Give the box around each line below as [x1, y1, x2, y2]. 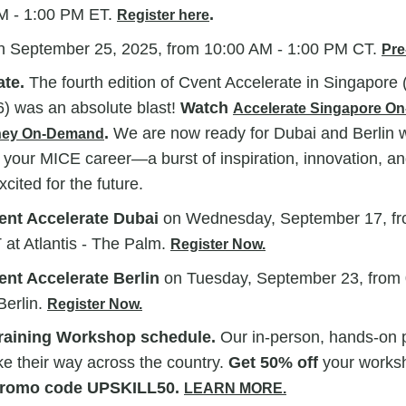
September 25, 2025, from [10, 39, 199, 58]
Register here [117, 7, 209, 24]
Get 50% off [228, 353, 323, 372]
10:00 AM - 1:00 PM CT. [204, 39, 382, 58]
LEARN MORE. [184, 381, 286, 397]
